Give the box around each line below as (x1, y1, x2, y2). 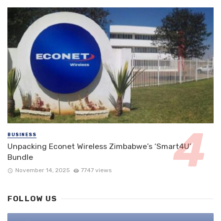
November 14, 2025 (15, 167, 70, 174)
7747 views (81, 167, 112, 174)
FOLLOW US (7, 194, 58, 204)
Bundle (7, 152, 33, 162)
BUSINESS (7, 132, 37, 137)
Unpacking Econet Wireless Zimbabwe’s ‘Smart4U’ (7, 141, 191, 151)
